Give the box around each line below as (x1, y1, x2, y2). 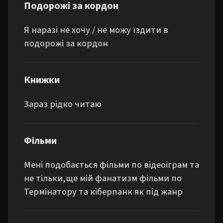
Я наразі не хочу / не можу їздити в (24, 23, 168, 36)
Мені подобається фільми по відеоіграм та (24, 158, 199, 171)
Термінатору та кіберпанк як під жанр (24, 185, 183, 198)
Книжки (24, 73, 60, 87)
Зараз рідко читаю (24, 98, 102, 111)
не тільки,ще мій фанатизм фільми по (24, 172, 182, 185)
